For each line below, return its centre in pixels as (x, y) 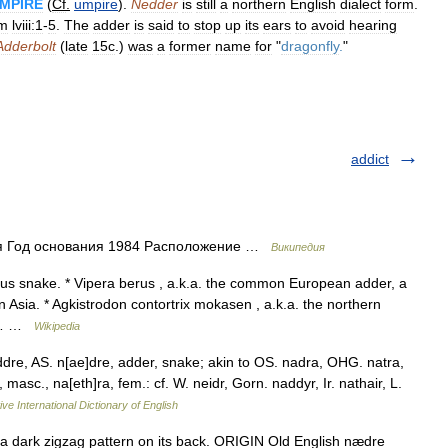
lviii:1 (27, 25)
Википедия (298, 247)
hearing (373, 25)
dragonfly (310, 46)
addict (370, 159)
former (190, 46)
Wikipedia (57, 326)
